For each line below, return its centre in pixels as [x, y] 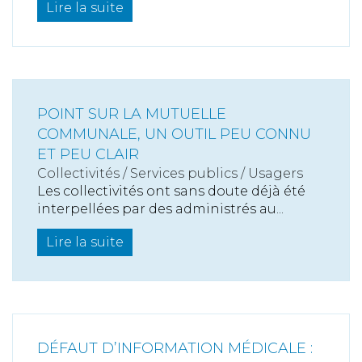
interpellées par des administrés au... [160, 209]
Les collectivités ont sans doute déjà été [171, 192]
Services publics [184, 174]
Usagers [276, 174]
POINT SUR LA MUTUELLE [132, 114]
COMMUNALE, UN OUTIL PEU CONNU [174, 135]
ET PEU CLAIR [88, 155]
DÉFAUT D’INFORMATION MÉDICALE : [175, 349]
